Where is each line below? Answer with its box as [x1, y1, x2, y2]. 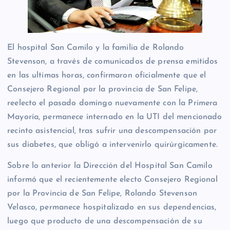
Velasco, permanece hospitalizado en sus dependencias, [7, 203, 217, 212]
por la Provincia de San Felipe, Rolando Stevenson [7, 189, 197, 198]
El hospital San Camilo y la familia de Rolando [7, 44, 184, 52]
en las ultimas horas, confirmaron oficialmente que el [7, 71, 206, 80]
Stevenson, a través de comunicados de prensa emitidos [7, 57, 218, 66]
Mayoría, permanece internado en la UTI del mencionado [7, 113, 222, 122]
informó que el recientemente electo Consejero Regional [7, 176, 218, 184]
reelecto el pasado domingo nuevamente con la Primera [7, 99, 218, 108]
